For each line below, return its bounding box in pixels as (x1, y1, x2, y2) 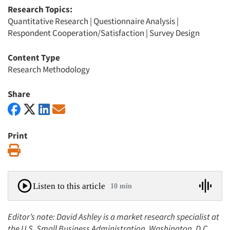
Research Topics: (8, 4, 72, 15)
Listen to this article (33, 181, 105, 191)
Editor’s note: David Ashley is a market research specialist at (8, 211, 219, 222)
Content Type (8, 52, 60, 63)
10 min (110, 182, 132, 190)
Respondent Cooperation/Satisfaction (8, 27, 144, 39)
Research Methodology (8, 64, 90, 75)
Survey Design (149, 27, 200, 39)
